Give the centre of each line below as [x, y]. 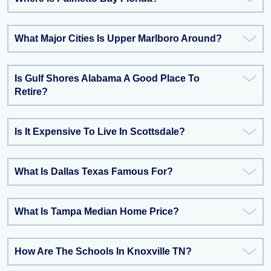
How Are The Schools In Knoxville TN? [103, 251]
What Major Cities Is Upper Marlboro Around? [118, 38]
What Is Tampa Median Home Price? [97, 211]
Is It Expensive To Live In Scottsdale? [100, 132]
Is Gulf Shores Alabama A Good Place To [107, 78]
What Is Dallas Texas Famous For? [94, 171]
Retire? [31, 92]
